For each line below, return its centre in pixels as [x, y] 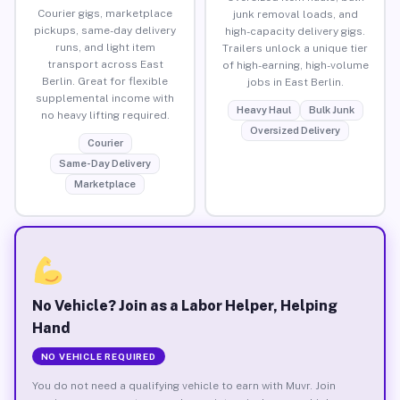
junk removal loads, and [295, 14]
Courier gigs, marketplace [105, 13]
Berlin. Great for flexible [105, 81]
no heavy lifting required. [105, 115]
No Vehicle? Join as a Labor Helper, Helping [184, 305]
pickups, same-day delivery [105, 30]
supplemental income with [105, 98]
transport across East [105, 64]
